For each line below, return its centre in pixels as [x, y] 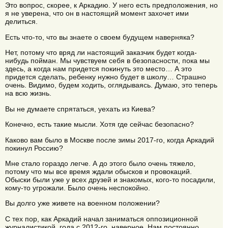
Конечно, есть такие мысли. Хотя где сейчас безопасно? [99, 124]
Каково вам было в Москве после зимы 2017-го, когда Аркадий [110, 140]
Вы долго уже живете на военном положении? [82, 203]
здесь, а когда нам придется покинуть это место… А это [98, 69]
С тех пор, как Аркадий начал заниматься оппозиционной [102, 219]
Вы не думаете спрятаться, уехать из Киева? [80, 109]
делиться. [21, 22]
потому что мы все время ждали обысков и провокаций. [98, 171]
